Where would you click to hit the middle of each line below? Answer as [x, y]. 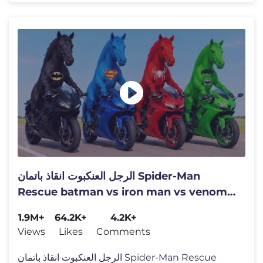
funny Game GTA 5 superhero [98, 208]
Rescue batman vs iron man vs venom [122, 192]
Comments [123, 232]
